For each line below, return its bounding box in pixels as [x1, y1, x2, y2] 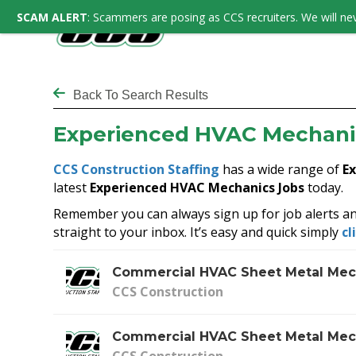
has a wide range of [219, 160, 343, 178]
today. [304, 178, 344, 196]
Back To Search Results [73, 87, 209, 102]
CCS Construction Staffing [53, 160, 220, 178]
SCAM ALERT [17, 10, 87, 25]
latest [53, 178, 91, 196]
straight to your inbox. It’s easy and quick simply [53, 222, 342, 241]
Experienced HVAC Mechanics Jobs [90, 178, 305, 196]
